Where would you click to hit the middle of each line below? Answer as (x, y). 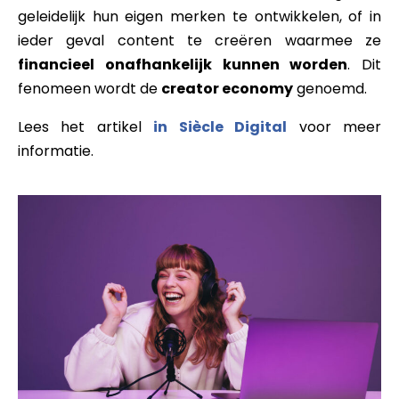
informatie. (56, 151)
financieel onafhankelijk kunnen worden (183, 64)
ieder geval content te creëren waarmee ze (199, 40)
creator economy (227, 88)
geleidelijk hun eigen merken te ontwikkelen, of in (199, 16)
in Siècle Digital (220, 126)
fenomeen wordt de (90, 88)
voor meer (334, 126)
